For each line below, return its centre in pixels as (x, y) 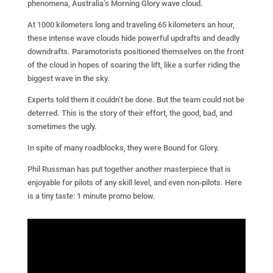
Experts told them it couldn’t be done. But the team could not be (136, 100)
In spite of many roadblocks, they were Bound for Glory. (123, 148)
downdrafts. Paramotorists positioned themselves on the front (135, 51)
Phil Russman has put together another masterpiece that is (129, 169)
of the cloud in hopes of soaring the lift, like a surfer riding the (133, 65)
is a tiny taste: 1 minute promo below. (91, 196)
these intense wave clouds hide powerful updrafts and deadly (133, 38)
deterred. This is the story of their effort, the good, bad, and (129, 113)
